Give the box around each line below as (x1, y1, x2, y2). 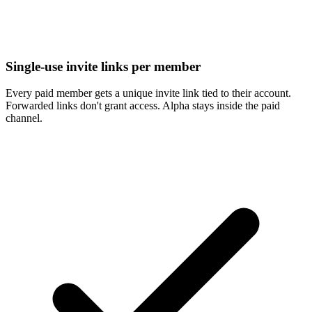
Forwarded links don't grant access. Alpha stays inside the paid (6, 100, 280, 112)
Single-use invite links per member (6, 58, 201, 74)
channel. (6, 112, 42, 125)
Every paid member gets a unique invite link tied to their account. (6, 87, 291, 100)
